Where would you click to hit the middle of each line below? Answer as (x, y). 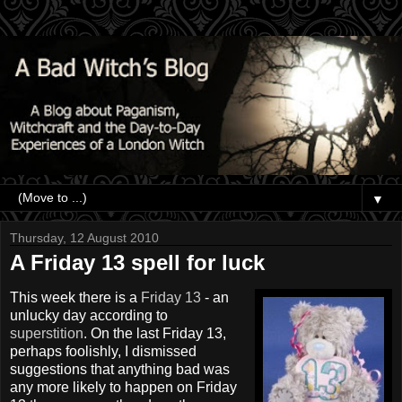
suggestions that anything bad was (120, 370)
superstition (47, 334)
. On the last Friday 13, (155, 334)
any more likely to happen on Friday (123, 388)
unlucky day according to (89, 316)
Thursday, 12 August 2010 (84, 237)
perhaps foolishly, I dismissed (103, 352)
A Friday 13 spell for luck (137, 262)
